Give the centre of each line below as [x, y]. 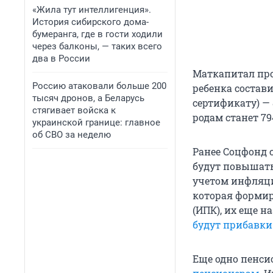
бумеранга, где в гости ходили [97, 34]
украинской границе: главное [96, 122]
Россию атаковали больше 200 [99, 86]
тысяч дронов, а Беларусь [88, 98]
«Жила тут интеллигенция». [92, 10]
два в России [61, 58]
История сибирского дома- [90, 22]
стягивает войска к [74, 110]
